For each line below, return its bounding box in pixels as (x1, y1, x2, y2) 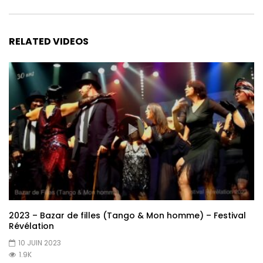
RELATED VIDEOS (9, 35, 89, 49)
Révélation (9, 220, 54, 232)
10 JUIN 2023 (18, 237, 61, 248)
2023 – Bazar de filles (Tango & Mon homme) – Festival (9, 209, 246, 221)
